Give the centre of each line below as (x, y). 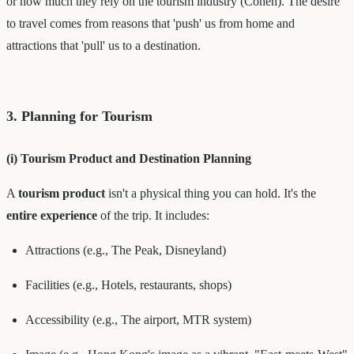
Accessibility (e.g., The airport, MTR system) (138, 319)
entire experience (52, 215)
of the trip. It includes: (153, 215)
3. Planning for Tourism (79, 116)
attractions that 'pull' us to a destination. (104, 45)
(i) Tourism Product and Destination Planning (129, 158)
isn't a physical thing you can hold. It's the (211, 193)
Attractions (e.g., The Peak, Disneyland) (126, 250)
